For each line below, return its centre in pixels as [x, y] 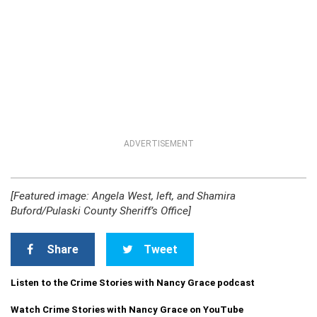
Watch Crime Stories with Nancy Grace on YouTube [127, 310]
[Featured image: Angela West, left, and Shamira [123, 196]
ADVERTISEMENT [158, 144]
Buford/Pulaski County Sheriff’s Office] [101, 211]
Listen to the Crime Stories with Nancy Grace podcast [133, 283]
